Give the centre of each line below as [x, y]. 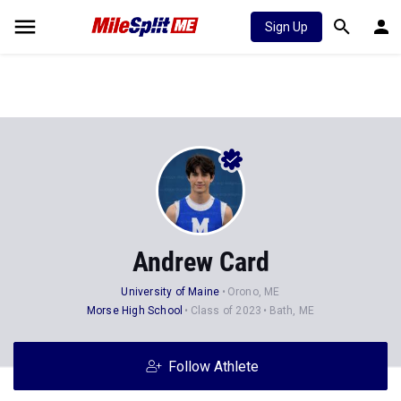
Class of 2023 [226, 311]
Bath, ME [292, 311]
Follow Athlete [213, 367]
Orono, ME [253, 292]
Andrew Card [200, 262]
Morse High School [135, 311]
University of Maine [171, 292]
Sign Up [286, 27]
